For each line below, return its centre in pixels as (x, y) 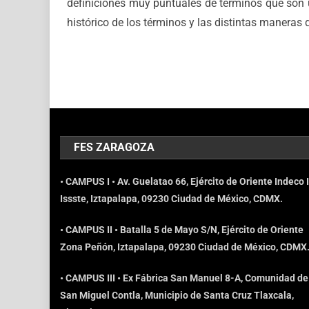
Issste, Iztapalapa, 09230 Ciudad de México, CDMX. (172, 199)
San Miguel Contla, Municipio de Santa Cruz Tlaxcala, (177, 296)
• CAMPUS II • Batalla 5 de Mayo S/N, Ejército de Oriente (182, 230)
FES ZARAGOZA (114, 148)
